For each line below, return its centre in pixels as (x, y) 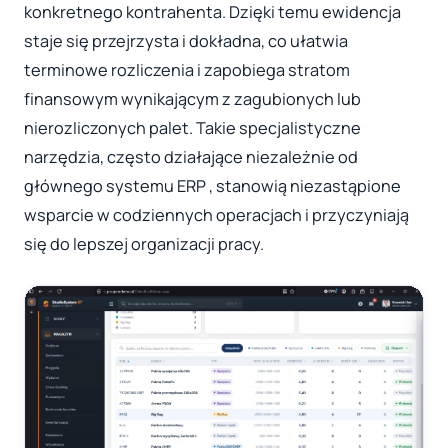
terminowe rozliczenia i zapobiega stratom (187, 69)
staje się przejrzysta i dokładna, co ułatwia (186, 40)
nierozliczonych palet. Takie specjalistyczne (192, 127)
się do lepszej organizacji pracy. (144, 243)
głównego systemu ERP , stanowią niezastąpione (212, 185)
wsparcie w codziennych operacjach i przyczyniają (216, 214)
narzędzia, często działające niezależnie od (191, 156)
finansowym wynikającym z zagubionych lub (192, 98)
